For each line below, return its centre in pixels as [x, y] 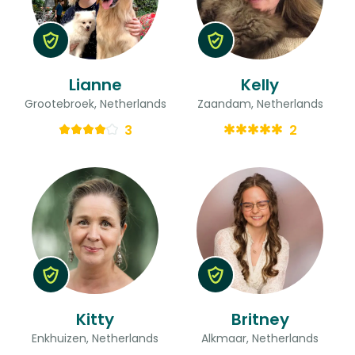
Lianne [95, 84]
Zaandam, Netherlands [260, 103]
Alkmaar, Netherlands [260, 338]
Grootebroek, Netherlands [95, 103]
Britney [260, 319]
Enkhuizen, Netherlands [95, 338]
